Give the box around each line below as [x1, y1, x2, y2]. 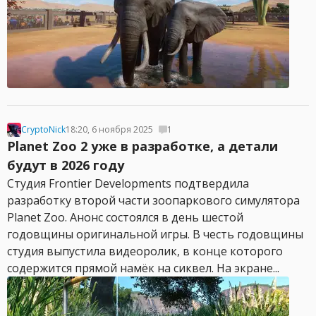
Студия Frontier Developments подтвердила [7, 176, 249, 191]
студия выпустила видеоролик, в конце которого [7, 243, 283, 259]
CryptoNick [21, 123, 66, 135]
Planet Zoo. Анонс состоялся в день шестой [7, 209, 243, 225]
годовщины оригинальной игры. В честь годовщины [7, 226, 303, 242]
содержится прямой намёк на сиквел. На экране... [7, 260, 279, 276]
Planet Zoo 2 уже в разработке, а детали [7, 138, 278, 154]
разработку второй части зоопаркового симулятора [7, 193, 300, 208]
